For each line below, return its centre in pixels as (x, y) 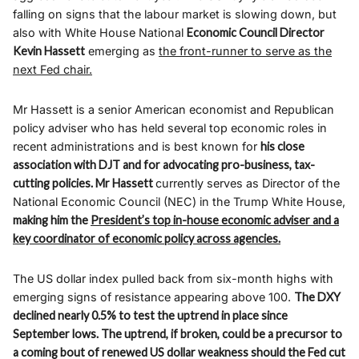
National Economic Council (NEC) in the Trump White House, (179, 202)
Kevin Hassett (49, 51)
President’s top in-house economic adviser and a (215, 220)
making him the (52, 220)
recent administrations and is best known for (137, 147)
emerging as (122, 51)
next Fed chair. (52, 70)
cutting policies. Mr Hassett (84, 184)
